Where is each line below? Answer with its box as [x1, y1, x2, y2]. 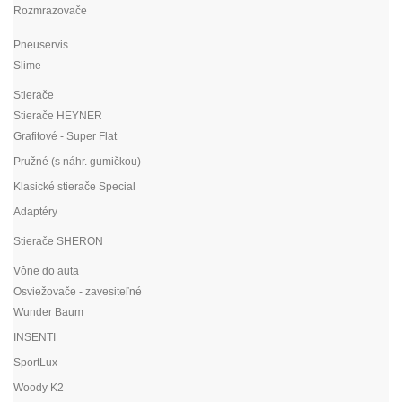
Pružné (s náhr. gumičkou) [13, 154, 141, 168]
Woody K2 [13, 380, 64, 394]
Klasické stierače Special [13, 179, 135, 193]
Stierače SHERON [13, 234, 103, 248]
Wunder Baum [13, 305, 83, 319]
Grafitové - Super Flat [13, 129, 117, 143]
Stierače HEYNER [13, 109, 102, 122]
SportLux [13, 355, 57, 369]
